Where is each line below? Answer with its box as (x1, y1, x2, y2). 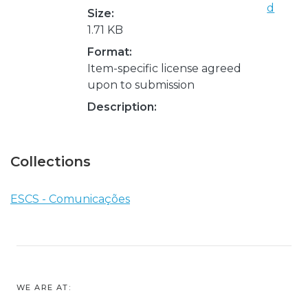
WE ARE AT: (16, 283, 71, 292)
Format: (87, 45, 132, 58)
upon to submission (87, 78, 195, 91)
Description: (87, 100, 157, 113)
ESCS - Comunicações (10, 192, 130, 206)
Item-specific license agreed (87, 61, 241, 75)
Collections (10, 153, 91, 170)
